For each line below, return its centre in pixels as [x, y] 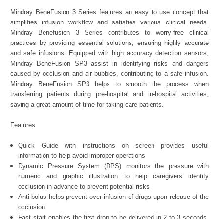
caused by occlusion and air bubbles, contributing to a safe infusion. [109, 74]
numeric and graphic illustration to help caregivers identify [113, 176]
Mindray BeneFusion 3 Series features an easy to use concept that [109, 12]
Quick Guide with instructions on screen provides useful [113, 146]
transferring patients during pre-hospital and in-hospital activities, [109, 94]
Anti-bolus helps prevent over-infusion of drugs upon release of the [113, 197]
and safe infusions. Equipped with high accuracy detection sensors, [109, 53]
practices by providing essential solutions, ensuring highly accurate [109, 43]
